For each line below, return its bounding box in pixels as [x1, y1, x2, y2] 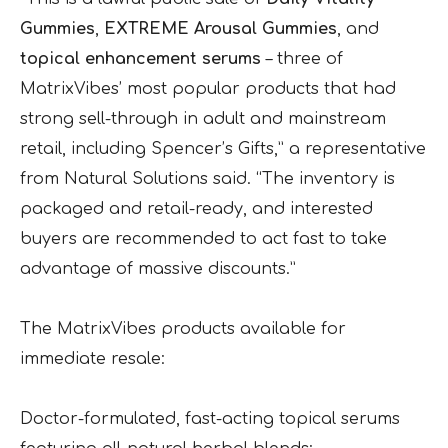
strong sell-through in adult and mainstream [20, 110, 386, 129]
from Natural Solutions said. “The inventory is [20, 170, 395, 189]
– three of [261, 50, 343, 69]
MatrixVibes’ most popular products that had [20, 80, 396, 99]
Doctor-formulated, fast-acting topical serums [20, 410, 400, 429]
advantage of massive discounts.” [20, 260, 296, 279]
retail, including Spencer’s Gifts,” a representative [20, 140, 426, 159]
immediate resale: [20, 350, 165, 369]
